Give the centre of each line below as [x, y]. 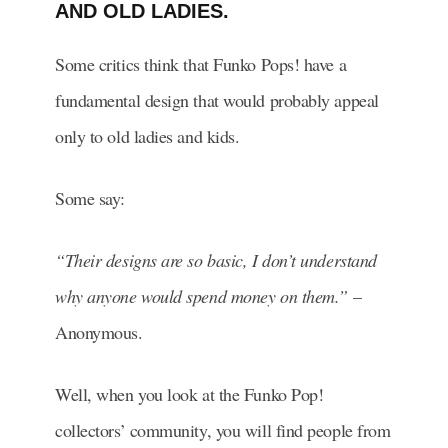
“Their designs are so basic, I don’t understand [216, 259]
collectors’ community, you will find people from [223, 429]
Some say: [90, 197]
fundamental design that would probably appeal [217, 99]
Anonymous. [99, 331]
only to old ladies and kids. [150, 135]
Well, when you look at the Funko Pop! [189, 393]
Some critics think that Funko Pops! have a [201, 63]
